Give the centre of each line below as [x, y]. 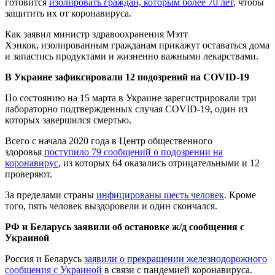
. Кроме [240, 195]
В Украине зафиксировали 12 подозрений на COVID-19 [127, 77]
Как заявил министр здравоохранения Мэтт [96, 34]
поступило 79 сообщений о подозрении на [134, 152]
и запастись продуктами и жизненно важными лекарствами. [132, 56]
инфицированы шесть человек [160, 195]
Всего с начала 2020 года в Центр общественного [109, 141]
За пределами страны [51, 195]
